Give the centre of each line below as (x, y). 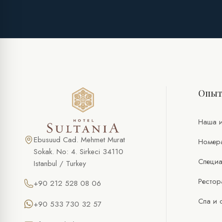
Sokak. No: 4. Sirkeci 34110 (79, 152)
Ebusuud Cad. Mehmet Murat (79, 140)
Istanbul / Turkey (60, 164)
